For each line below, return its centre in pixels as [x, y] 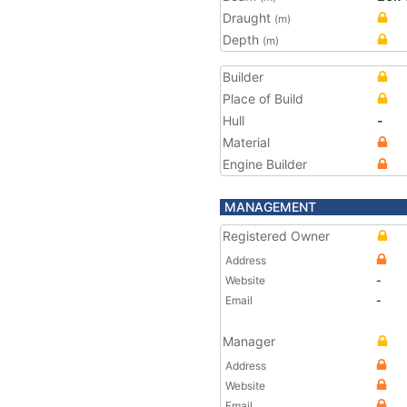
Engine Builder [265, 164]
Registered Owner [276, 236]
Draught [248, 18]
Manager [249, 341]
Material [246, 142]
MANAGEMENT [270, 207]
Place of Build [263, 99]
